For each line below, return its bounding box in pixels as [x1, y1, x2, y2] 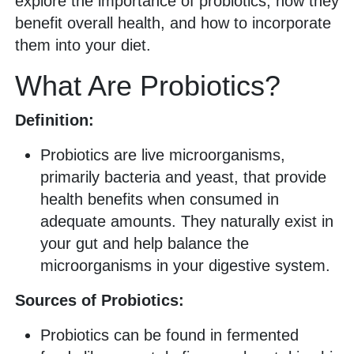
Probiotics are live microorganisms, [40, 146, 285, 164]
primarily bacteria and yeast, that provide [40, 168, 326, 186]
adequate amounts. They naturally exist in [40, 213, 333, 231]
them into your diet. [15, 36, 151, 55]
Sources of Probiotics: [15, 292, 184, 310]
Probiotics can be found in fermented [40, 326, 299, 345]
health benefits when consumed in [40, 190, 279, 209]
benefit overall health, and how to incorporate [15, 14, 331, 32]
